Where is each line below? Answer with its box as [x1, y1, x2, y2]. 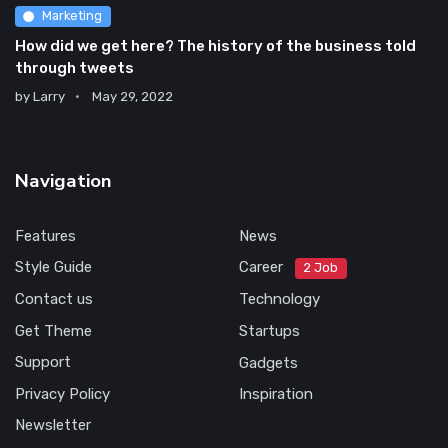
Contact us [15, 290, 93, 309]
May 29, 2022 [92, 89, 174, 105]
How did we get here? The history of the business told [15, 37, 416, 56]
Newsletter [15, 416, 91, 435]
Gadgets [239, 353, 298, 372]
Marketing [42, 8, 103, 24]
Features [15, 227, 76, 246]
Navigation [15, 168, 112, 195]
